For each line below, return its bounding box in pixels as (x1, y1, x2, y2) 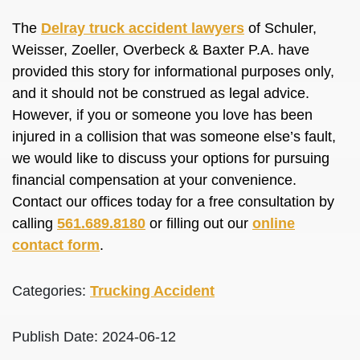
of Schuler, (244, 20, 317, 36)
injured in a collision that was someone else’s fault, (12, 129, 336, 145)
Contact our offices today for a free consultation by (12, 194, 334, 210)
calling (12, 215, 57, 231)
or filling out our (145, 215, 252, 231)
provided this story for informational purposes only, (12, 63, 334, 80)
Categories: (12, 283, 90, 299)
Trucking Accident (90, 283, 215, 299)
